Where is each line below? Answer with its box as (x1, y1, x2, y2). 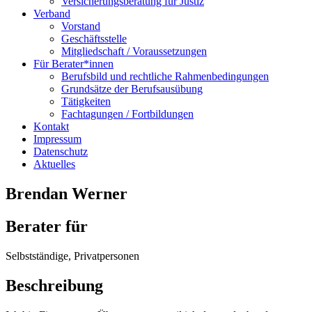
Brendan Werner (6, 184, 127, 203)
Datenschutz (33, 146, 88, 157)
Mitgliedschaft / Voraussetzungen (61, 45, 207, 57)
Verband (33, 8, 70, 19)
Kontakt (33, 120, 69, 132)
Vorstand (61, 20, 100, 32)
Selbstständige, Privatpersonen (6, 249, 139, 262)
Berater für (6, 217, 88, 235)
